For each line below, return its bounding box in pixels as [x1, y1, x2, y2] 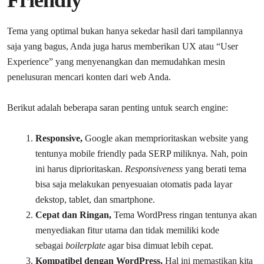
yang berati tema [183, 163, 246, 174]
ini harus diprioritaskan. [35, 163, 125, 174]
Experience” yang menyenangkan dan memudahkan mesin [7, 56, 225, 67]
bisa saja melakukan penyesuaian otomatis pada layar [35, 179, 232, 189]
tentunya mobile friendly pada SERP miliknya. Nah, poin [35, 148, 247, 159]
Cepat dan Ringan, [35, 209, 111, 220]
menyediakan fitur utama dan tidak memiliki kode [35, 225, 219, 235]
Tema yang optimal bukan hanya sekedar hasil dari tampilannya [7, 25, 243, 36]
